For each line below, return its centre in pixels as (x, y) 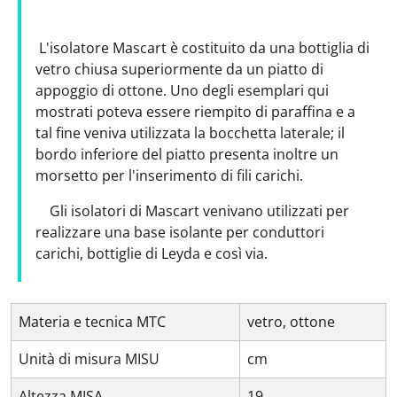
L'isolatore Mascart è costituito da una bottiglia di (202, 48)
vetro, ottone (291, 322)
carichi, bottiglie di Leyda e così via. (152, 253)
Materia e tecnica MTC (92, 322)
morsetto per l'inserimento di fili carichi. (169, 175)
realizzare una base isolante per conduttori (180, 232)
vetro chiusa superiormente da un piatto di (179, 69)
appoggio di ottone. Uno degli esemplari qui (182, 90)
